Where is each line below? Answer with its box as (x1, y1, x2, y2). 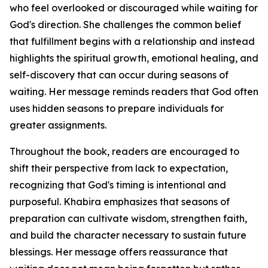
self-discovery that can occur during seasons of (10, 69, 229, 81)
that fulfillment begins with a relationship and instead (10, 35, 255, 48)
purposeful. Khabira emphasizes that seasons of (10, 196, 230, 208)
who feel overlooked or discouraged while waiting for (10, 2, 258, 14)
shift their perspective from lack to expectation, (10, 162, 228, 175)
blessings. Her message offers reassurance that (10, 246, 228, 258)
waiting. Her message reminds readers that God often (10, 86, 258, 98)
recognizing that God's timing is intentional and (10, 179, 226, 191)
